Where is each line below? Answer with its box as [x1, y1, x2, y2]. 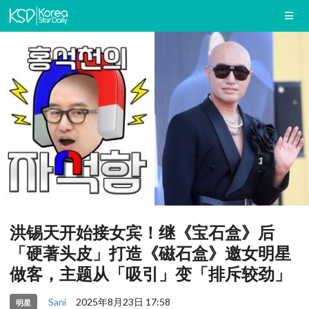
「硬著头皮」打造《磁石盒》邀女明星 [10, 243, 291, 263]
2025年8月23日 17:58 [75, 295, 170, 308]
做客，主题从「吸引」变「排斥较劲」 [10, 263, 291, 284]
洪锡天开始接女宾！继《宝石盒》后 [10, 222, 275, 243]
